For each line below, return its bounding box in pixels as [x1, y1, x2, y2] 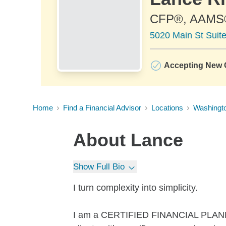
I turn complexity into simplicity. [73, 183, 198, 193]
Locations [151, 103, 183, 112]
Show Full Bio [73, 162, 125, 172]
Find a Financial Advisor [63, 103, 141, 112]
